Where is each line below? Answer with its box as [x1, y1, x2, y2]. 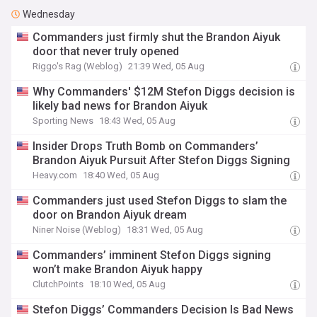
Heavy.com [33, 170, 78, 180]
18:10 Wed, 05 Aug [89, 279, 166, 289]
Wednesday [23, 8, 75, 20]
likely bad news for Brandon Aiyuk [33, 99, 208, 113]
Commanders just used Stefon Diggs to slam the [33, 194, 287, 207]
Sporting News [33, 115, 94, 126]
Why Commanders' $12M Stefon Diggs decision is [33, 85, 296, 98]
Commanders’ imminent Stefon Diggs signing [33, 248, 272, 262]
